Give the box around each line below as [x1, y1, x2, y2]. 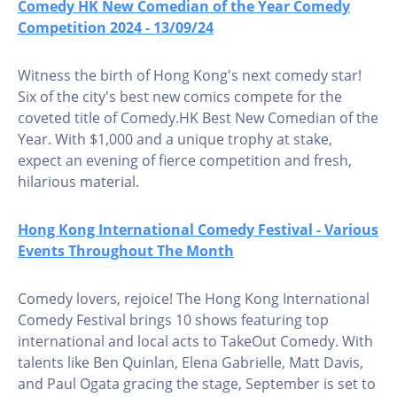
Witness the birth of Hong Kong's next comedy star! [18, 66, 362, 85]
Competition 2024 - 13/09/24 [18, 18, 214, 37]
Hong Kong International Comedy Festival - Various [18, 220, 378, 239]
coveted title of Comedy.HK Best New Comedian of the [18, 108, 378, 128]
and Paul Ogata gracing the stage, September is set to [18, 374, 376, 393]
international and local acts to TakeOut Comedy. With [18, 331, 373, 351]
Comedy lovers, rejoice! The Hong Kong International [18, 289, 370, 308]
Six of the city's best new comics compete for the [18, 87, 342, 106]
